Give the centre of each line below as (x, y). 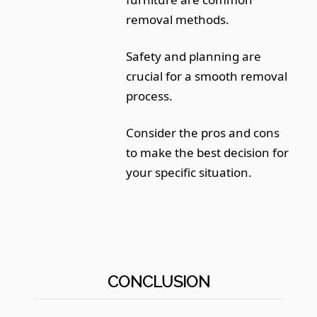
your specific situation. (189, 172)
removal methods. (178, 19)
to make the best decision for (208, 152)
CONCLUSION (158, 281)
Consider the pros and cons (203, 132)
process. (150, 96)
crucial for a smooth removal (207, 76)
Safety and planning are (194, 56)
